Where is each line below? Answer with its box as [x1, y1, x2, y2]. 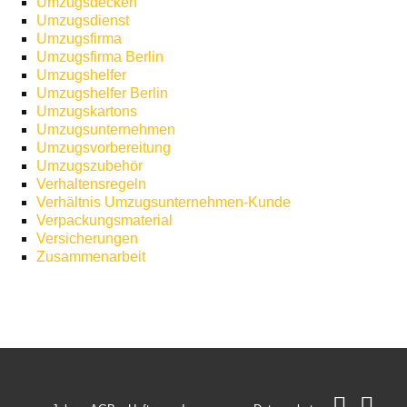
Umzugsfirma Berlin [36, 48, 164, 65]
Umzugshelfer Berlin [36, 84, 168, 101]
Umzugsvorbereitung [36, 139, 171, 155]
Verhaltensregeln [36, 175, 146, 192]
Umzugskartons [36, 103, 137, 119]
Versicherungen [36, 230, 138, 246]
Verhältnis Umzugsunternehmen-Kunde [36, 194, 291, 210]
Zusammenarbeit [36, 248, 145, 264]
